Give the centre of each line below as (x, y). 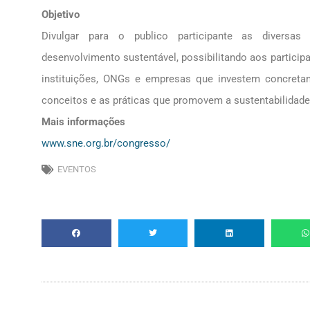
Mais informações (83, 122)
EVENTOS (77, 170)
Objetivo (61, 15)
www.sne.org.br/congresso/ (106, 144)
